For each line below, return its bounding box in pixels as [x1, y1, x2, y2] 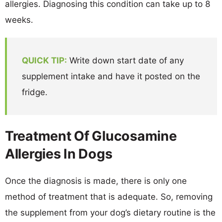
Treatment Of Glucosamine [5, 127, 177, 144]
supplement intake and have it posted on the [22, 71, 200, 81]
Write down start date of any [67, 55, 184, 65]
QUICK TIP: [22, 55, 67, 65]
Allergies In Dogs [5, 145, 112, 162]
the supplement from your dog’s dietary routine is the [5, 207, 216, 218]
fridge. [22, 87, 48, 97]
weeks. [5, 14, 33, 25]
